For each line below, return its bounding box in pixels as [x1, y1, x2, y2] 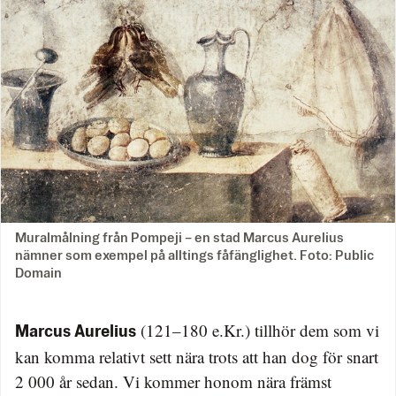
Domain [15, 266, 62, 280]
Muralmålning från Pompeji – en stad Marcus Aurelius [15, 231, 344, 245]
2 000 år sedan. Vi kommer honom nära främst [15, 369, 331, 392]
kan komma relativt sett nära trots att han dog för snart [15, 345, 378, 368]
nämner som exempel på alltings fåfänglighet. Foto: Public [15, 248, 374, 263]
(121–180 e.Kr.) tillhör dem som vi [136, 318, 379, 341]
